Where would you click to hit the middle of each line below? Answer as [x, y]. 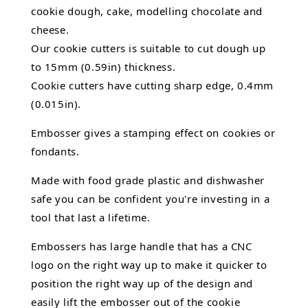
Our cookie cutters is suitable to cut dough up [148, 48]
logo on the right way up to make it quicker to [149, 265]
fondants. [55, 152]
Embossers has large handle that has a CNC [142, 246]
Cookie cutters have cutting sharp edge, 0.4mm [153, 86]
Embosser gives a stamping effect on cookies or [153, 133]
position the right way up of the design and [142, 284]
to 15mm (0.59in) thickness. [105, 67]
